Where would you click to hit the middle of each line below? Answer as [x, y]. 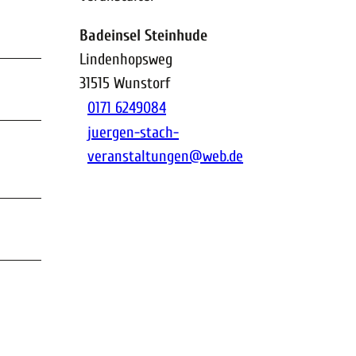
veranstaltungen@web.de [165, 156]
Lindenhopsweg [126, 59]
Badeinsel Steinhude [143, 35]
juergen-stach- [133, 132]
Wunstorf [142, 83]
